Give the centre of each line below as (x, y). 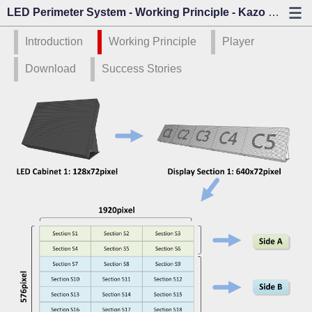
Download (50, 69)
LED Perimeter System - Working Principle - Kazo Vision (274, 12)
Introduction (54, 41)
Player (238, 41)
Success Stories (142, 69)
